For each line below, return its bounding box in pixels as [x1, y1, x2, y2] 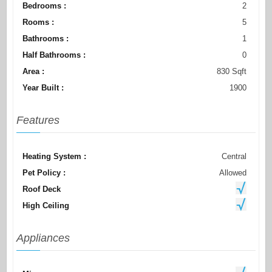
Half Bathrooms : [22, 50, 86, 60]
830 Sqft [217, 67, 247, 76]
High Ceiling [22, 201, 69, 211]
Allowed [219, 168, 247, 178]
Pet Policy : [22, 168, 66, 178]
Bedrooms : [22, 1, 66, 11]
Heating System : [22, 152, 86, 161]
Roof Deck [22, 185, 61, 194]
